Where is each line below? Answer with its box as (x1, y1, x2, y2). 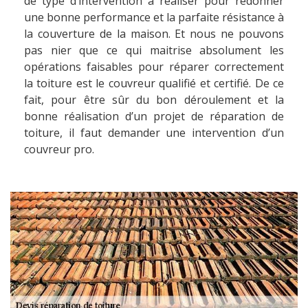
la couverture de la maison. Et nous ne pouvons (24, 26, 284, 42)
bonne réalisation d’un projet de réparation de (24, 109, 284, 124)
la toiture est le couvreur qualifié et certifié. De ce (24, 76, 284, 91)
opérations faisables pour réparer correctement (24, 59, 284, 75)
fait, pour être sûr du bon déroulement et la (24, 92, 284, 108)
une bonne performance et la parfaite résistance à (24, 10, 284, 25)
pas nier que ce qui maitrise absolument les (24, 43, 284, 58)
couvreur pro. (24, 142, 94, 157)
